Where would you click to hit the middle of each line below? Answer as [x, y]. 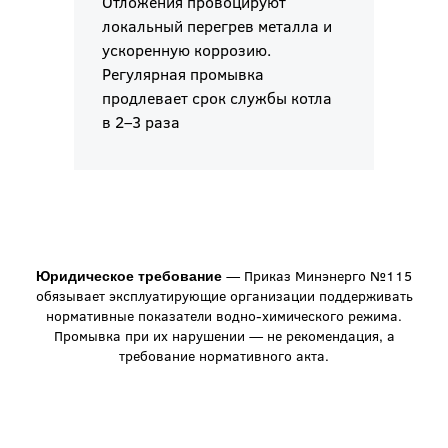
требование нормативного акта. [224, 356]
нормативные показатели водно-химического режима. [224, 316]
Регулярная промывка [183, 74]
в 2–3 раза [141, 122]
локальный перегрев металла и [217, 26]
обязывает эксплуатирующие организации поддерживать [224, 296]
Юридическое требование [129, 276]
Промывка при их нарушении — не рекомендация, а [224, 336]
